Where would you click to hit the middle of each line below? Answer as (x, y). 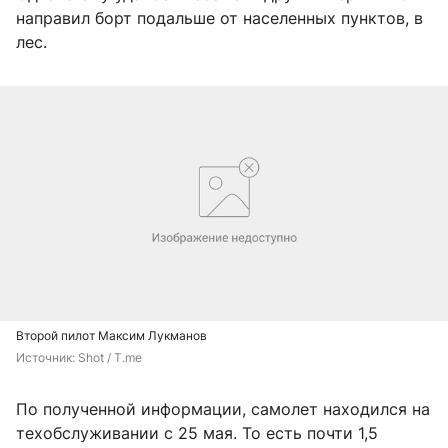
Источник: (47, 358)
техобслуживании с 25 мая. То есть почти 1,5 (197, 433)
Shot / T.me (110, 358)
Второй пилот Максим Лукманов (111, 336)
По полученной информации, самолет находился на (223, 409)
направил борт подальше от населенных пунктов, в (219, 17)
